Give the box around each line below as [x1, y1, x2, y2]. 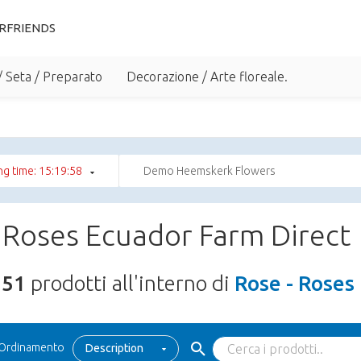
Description [85, 342, 143, 355]
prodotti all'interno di [26, 272, 234, 295]
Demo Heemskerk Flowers [143, 164, 276, 177]
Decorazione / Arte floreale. [127, 69, 288, 84]
